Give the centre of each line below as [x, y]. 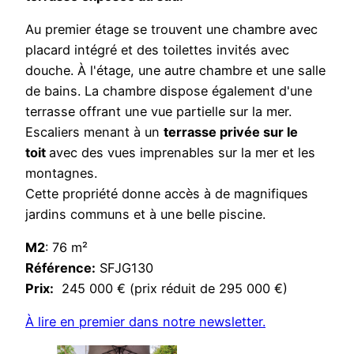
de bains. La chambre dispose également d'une [169, 90]
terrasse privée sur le [231, 132]
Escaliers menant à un [94, 132]
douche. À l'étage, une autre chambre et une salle [175, 70]
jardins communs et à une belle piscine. [145, 214]
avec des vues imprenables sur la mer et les [182, 152]
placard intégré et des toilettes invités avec [157, 49]
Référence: [60, 268]
